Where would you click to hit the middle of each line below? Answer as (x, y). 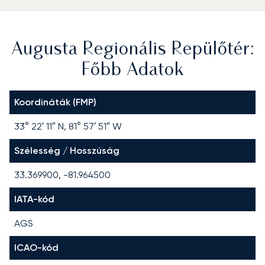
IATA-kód (34, 199)
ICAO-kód (36, 247)
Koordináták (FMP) (55, 102)
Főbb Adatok (132, 70)
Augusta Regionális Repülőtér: (132, 50)
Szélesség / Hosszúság (67, 150)
